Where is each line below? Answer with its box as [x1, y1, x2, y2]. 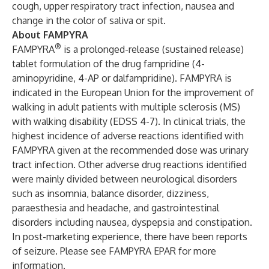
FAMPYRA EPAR [109, 245, 176, 257]
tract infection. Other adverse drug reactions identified [12, 159, 247, 171]
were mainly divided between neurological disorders [12, 173, 237, 185]
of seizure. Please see [12, 245, 109, 257]
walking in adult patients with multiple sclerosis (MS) [12, 101, 240, 113]
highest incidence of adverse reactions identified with [12, 130, 244, 142]
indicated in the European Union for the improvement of [12, 86, 254, 98]
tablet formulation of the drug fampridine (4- [12, 58, 205, 70]
